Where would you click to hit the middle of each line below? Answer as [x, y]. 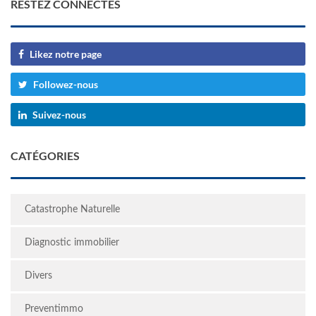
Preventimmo [54, 309]
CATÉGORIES [45, 156]
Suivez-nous [59, 115]
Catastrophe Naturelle [72, 209]
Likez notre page [66, 54]
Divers [38, 275]
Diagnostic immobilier [72, 242]
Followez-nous [66, 84]
